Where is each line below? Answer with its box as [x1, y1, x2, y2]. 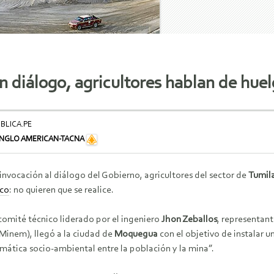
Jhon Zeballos [161, 215, 217, 225]
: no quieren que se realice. [9, 185, 114, 196]
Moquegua [114, 229, 158, 240]
